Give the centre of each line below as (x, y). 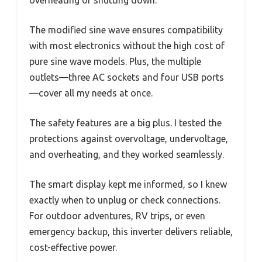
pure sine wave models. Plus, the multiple (115, 62)
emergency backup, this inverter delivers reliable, (131, 232)
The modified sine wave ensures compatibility (126, 30)
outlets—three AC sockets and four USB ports (127, 77)
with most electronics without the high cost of (127, 46)
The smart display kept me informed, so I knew (128, 185)
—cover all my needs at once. (91, 93)
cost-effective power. (73, 248)
